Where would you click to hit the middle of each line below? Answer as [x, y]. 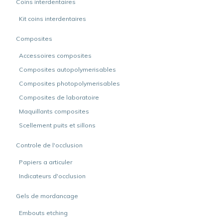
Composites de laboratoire [59, 97]
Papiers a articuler [46, 162]
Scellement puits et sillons [57, 125]
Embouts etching [43, 213]
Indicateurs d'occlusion [52, 176]
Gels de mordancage [47, 196]
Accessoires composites [55, 56]
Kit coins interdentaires [53, 19]
